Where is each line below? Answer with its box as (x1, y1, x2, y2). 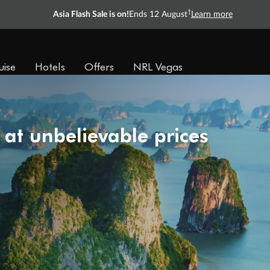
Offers (84, 59, 114, 74)
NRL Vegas (133, 59, 183, 74)
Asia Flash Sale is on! (52, 10, 129, 19)
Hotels (35, 59, 65, 74)
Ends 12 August (128, 10, 187, 19)
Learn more (190, 10, 233, 19)
